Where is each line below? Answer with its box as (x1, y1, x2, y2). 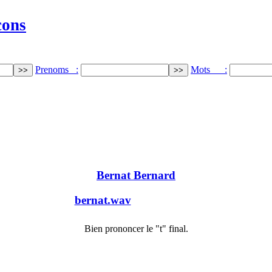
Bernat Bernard (97, 169, 175, 182)
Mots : (191, 64, 227, 75)
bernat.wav (74, 194, 131, 207)
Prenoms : (35, 64, 78, 75)
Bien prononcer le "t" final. (84, 223, 188, 234)
